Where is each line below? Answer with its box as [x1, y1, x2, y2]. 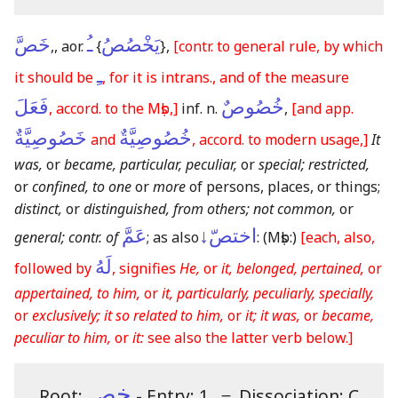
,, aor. [51, 36, 87, 56]
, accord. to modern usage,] [192, 129, 368, 149]
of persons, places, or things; [186, 176, 380, 196]
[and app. [291, 98, 354, 118]
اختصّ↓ [199, 224, 257, 247]
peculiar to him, [14, 327, 111, 347]
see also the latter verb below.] [144, 327, 353, 347]
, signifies [112, 258, 179, 278]
